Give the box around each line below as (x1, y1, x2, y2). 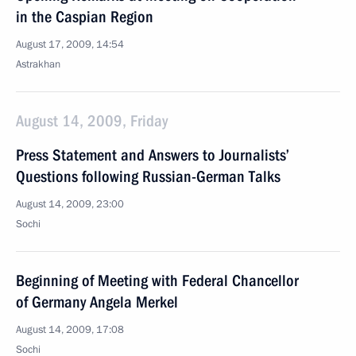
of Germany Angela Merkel (16, 292, 178, 311)
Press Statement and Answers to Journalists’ (16, 145, 289, 164)
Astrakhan (16, 57, 60, 72)
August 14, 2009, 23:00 (16, 197, 124, 211)
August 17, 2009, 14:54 (16, 37, 124, 52)
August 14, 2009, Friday (16, 111, 168, 130)
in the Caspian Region (16, 7, 153, 26)
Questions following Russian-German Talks (16, 167, 281, 186)
